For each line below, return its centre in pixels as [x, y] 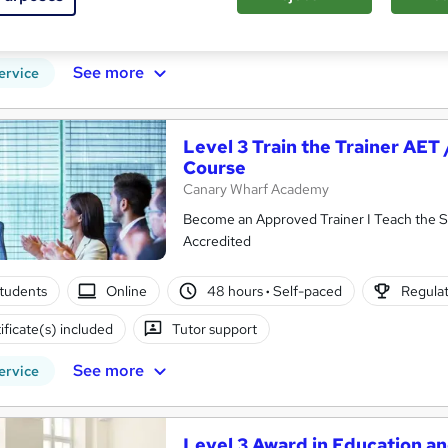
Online [127, 290]
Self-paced [305, 290]
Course [214, 168]
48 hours [236, 290]
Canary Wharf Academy [256, 189]
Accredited [217, 241]
